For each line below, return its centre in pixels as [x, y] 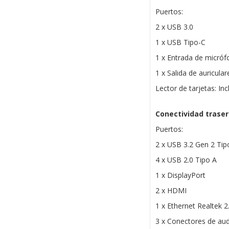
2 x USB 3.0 [174, 27]
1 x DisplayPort [180, 175]
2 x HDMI [171, 191]
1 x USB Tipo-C [180, 42]
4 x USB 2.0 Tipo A [186, 160]
